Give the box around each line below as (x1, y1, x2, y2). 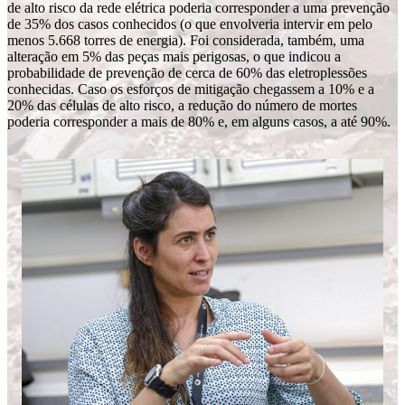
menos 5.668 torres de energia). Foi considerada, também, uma (7, 33, 364, 48)
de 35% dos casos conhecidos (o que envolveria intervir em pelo (7, 16, 372, 32)
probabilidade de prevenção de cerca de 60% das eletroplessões (7, 65, 367, 80)
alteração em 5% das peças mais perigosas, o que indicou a (7, 49, 341, 64)
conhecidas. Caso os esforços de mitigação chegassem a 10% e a (7, 81, 374, 97)
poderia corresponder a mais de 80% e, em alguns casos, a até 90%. (7, 114, 391, 129)
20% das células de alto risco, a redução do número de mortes (7, 98, 357, 113)
